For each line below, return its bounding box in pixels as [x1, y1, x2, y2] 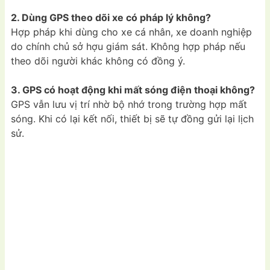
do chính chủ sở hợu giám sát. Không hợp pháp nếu [11, 40, 245, 53]
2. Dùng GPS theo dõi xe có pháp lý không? [11, 11, 211, 24]
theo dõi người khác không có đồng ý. [11, 55, 185, 67]
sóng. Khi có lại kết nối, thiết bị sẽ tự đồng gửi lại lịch [11, 113, 254, 125]
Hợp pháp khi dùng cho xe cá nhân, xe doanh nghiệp [11, 26, 252, 39]
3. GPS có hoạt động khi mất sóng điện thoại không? [11, 84, 255, 96]
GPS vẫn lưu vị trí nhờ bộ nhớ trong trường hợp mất [11, 98, 247, 111]
